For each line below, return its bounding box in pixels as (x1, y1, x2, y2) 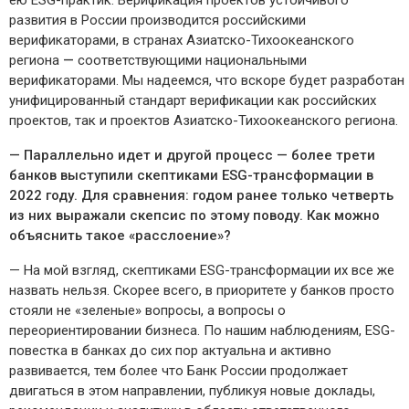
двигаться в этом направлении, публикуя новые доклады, (9, 383, 375, 400)
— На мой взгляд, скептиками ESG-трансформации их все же (9, 262, 394, 279)
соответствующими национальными (78, 52, 307, 69)
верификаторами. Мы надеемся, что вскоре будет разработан (9, 72, 404, 89)
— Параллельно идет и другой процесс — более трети (9, 147, 375, 164)
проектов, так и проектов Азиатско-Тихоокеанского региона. (9, 112, 398, 130)
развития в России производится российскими (9, 12, 306, 29)
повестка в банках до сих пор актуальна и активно (9, 342, 331, 360)
